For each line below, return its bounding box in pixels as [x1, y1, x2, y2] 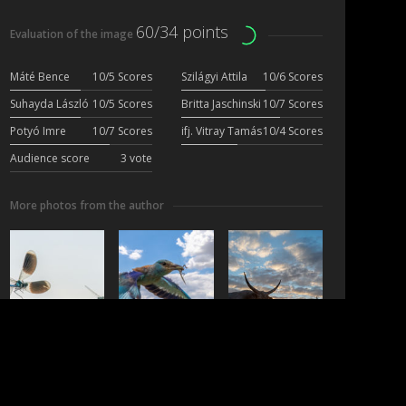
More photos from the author [10, 198, 164, 214]
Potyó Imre [10, 123, 66, 140]
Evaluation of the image [10, 26, 136, 43]
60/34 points [136, 21, 228, 43]
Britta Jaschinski [180, 96, 261, 112]
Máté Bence [10, 69, 70, 85]
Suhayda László [10, 96, 89, 112]
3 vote [120, 150, 152, 167]
